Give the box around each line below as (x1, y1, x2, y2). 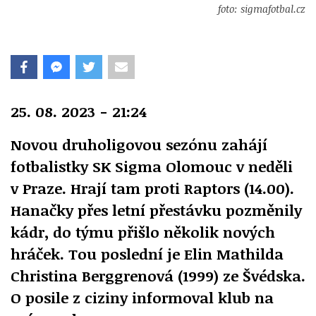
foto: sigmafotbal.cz (218, 1, 305, 16)
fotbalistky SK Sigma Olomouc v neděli (11, 155, 293, 176)
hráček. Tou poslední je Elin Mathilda (11, 243, 284, 264)
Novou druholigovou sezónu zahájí (11, 133, 267, 154)
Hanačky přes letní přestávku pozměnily (11, 199, 302, 220)
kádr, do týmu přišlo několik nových (11, 221, 275, 242)
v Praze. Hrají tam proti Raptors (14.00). (11, 177, 294, 198)
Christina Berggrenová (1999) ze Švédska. (11, 265, 305, 286)
